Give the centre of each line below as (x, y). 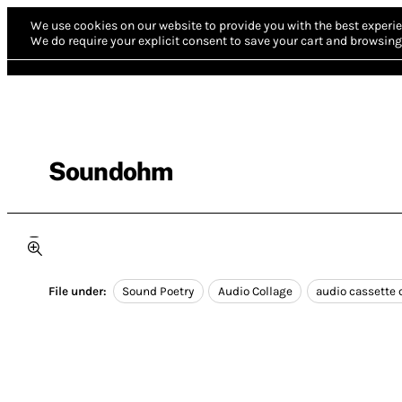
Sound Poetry (158, 292)
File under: (78, 292)
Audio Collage (255, 292)
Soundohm (111, 171)
